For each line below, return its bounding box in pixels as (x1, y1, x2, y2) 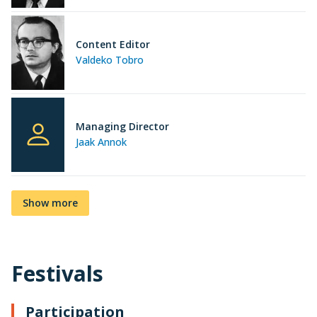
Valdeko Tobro (76, 53, 144, 67)
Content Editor (76, 38, 150, 52)
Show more (23, 195, 78, 209)
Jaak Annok (76, 135, 127, 149)
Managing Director (76, 120, 169, 134)
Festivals (11, 258, 103, 288)
